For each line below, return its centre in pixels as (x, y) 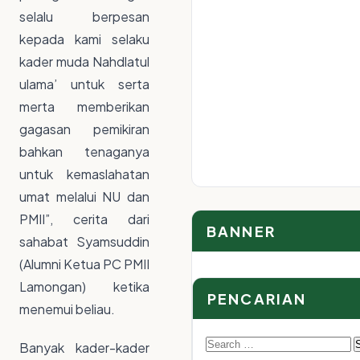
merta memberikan (84, 106)
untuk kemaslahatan (84, 174)
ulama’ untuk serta (84, 84)
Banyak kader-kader (84, 348)
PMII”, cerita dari (84, 219)
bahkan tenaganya (84, 151)
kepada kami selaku (84, 39)
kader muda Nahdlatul (84, 61)
